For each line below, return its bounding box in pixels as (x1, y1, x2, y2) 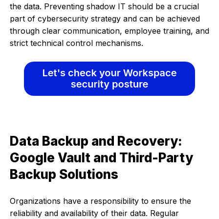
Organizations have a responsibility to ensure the (10, 196, 191, 206)
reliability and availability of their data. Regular (10, 208, 179, 218)
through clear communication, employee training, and (10, 26, 209, 36)
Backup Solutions (10, 166, 118, 182)
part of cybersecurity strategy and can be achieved (10, 14, 200, 24)
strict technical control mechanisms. (10, 38, 143, 48)
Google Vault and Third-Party (10, 150, 193, 165)
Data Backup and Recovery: (10, 133, 182, 149)
